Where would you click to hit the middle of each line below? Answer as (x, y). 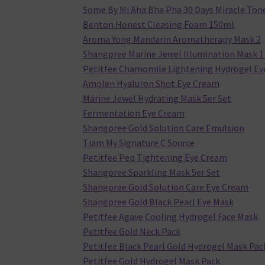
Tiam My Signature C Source (139, 143)
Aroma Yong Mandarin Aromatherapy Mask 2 (172, 39)
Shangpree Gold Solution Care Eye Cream (166, 187)
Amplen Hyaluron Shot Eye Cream (151, 84)
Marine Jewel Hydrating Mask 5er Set (157, 98)
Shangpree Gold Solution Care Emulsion (164, 128)
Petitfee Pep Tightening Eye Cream (155, 158)
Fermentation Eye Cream (134, 113)
